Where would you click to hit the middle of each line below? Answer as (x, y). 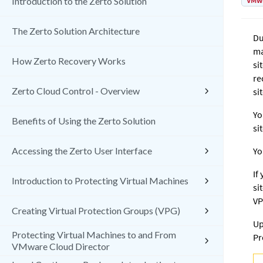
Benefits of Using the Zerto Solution (84, 121)
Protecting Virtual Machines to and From (94, 235)
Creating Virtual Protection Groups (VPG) (96, 210)
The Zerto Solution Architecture (76, 31)
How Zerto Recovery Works (69, 61)
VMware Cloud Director (61, 246)
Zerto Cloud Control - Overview (76, 91)
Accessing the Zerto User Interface (82, 151)
